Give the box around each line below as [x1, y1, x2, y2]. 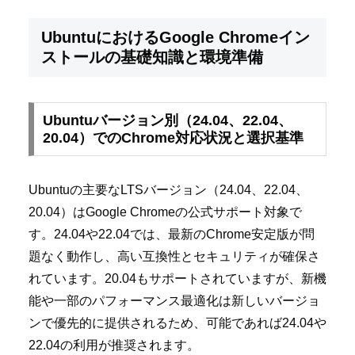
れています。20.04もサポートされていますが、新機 [29, 272, 326, 286]
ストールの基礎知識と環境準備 [41, 48, 263, 66]
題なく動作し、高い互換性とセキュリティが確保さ [29, 250, 320, 264]
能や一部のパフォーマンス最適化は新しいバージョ [29, 294, 320, 308]
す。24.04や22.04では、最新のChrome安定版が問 [29, 227, 315, 242]
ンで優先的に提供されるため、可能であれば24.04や [29, 316, 326, 330]
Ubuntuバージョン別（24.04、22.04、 [42, 113, 292, 129]
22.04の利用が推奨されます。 [29, 338, 200, 353]
